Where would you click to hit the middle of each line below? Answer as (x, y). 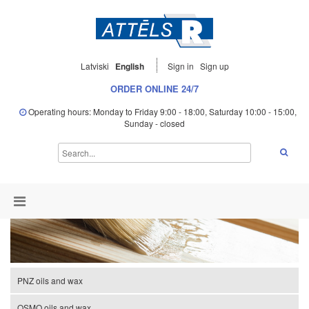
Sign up (214, 66)
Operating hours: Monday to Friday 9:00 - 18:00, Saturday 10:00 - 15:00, (161, 112)
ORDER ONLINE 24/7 (154, 89)
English (129, 67)
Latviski (94, 66)
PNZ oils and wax (50, 281)
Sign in (181, 66)
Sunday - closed (154, 123)
